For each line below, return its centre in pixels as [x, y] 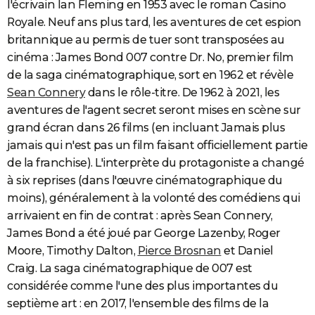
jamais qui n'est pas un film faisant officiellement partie [157, 146]
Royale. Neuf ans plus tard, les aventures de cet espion [154, 22]
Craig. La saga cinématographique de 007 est [130, 269]
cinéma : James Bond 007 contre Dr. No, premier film [150, 58]
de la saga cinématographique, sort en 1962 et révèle [150, 75]
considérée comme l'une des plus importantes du [142, 286]
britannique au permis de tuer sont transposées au [146, 40]
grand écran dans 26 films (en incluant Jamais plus [146, 128]
